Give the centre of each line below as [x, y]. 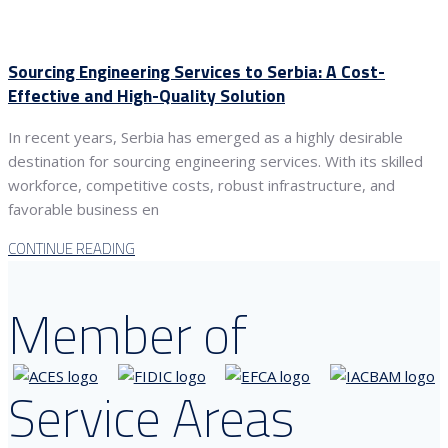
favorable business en [83, 209]
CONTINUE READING [71, 249]
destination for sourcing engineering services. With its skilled [215, 161]
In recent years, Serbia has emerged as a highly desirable [205, 137]
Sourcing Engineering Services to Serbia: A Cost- [196, 71]
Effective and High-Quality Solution [146, 95]
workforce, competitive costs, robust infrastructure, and [201, 185]
